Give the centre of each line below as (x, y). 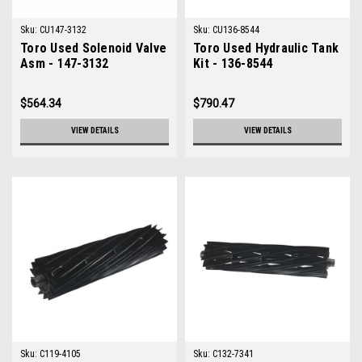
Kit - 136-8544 (233, 63)
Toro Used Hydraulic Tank (266, 48)
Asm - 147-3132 (65, 63)
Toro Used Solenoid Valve (93, 48)
